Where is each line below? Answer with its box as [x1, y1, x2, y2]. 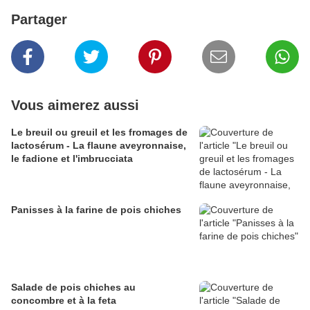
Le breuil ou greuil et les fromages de [11, 127, 188, 138]
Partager [11, 12, 67, 28]
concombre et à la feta [11, 295, 116, 307]
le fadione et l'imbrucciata [11, 153, 133, 165]
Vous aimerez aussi [11, 98, 139, 113]
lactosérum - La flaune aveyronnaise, [11, 140, 186, 152]
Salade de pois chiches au [11, 282, 136, 293]
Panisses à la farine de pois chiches [11, 204, 181, 216]
